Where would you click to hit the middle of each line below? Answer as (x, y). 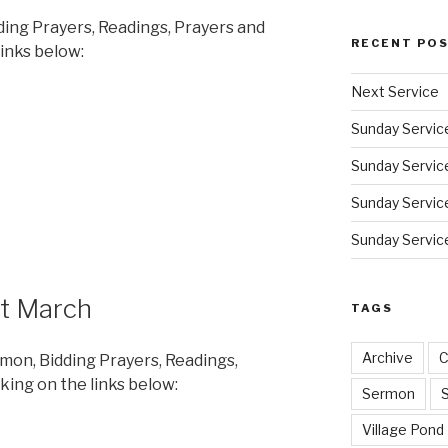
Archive (387, 357)
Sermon (388, 393)
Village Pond (402, 429)
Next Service (394, 91)
